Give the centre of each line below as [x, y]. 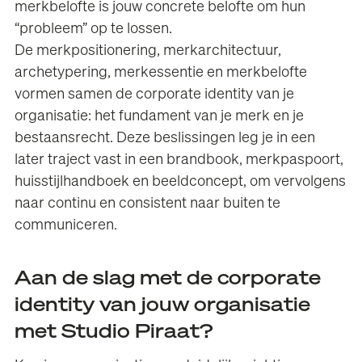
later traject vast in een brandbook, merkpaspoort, [179, 160]
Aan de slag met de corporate [168, 279]
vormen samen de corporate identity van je [155, 95]
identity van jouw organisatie [163, 306]
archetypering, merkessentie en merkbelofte [161, 73]
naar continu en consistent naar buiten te [148, 204]
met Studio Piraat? [114, 333]
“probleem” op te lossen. [94, 29]
